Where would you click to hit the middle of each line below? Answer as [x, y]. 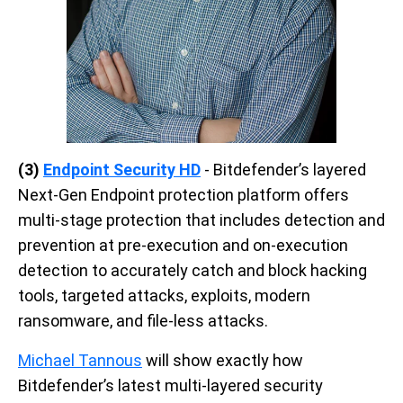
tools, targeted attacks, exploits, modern [164, 296]
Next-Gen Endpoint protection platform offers [184, 195]
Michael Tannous [80, 361]
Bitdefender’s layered [290, 170]
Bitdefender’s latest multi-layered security [170, 386]
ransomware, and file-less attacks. [143, 321]
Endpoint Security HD [122, 170]
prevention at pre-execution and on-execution [183, 246]
